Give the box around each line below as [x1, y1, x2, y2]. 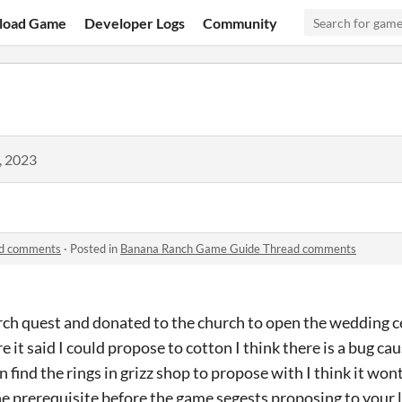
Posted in [70, 241, 120, 256]
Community [203, 13, 278, 31]
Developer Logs [84, 13, 186, 31]
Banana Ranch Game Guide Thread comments [120, 241, 356, 256]
